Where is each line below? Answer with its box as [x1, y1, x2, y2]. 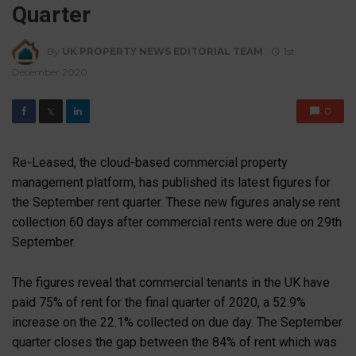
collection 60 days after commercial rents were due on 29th [12, 215, 342, 230]
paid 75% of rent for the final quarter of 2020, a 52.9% [12, 295, 306, 311]
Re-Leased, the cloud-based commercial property [12, 155, 288, 171]
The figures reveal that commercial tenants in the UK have [12, 275, 330, 291]
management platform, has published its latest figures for [12, 175, 331, 191]
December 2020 [12, 66, 87, 79]
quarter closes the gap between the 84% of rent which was [12, 335, 337, 350]
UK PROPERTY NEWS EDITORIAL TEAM [62, 44, 263, 57]
